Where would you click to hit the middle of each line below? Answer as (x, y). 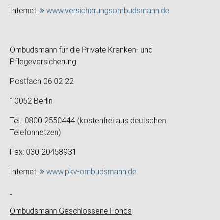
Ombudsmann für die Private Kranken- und (81, 50)
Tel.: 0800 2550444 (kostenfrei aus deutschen (88, 121)
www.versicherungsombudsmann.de (108, 11)
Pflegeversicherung (43, 62)
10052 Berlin (31, 101)
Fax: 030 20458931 (43, 152)
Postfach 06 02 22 (42, 81)
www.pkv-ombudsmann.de (91, 172)
